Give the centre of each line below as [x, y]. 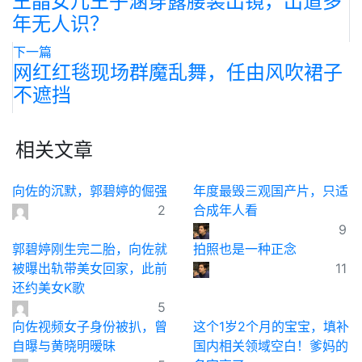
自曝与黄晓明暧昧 [64, 346]
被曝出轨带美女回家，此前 [90, 269]
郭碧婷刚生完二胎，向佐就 [90, 249]
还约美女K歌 [48, 288]
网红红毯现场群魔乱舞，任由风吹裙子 [178, 73]
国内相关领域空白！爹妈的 [271, 346]
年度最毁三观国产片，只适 [271, 191]
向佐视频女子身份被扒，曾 [90, 327]
